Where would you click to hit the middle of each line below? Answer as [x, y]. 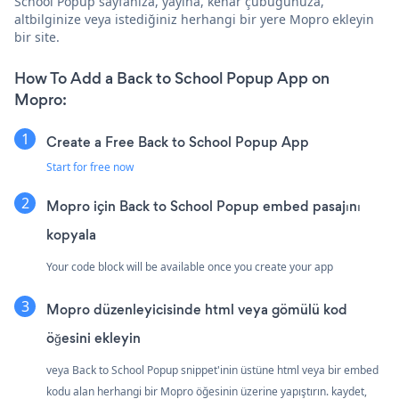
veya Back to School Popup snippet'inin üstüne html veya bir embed [212, 370]
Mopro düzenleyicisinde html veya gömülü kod [197, 309]
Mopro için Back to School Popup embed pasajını [204, 206]
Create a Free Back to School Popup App [178, 142]
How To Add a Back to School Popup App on [172, 78]
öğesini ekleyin [94, 338]
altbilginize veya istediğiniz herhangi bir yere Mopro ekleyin [194, 19]
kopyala [71, 234]
